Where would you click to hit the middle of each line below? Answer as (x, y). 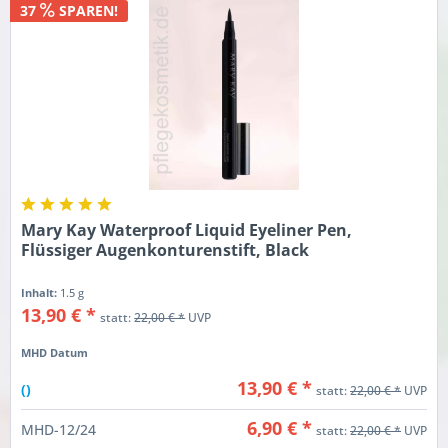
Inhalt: (41, 292)
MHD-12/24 (59, 430)
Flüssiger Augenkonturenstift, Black (165, 249)
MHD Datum (55, 352)
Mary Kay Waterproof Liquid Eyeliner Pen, (187, 229)
